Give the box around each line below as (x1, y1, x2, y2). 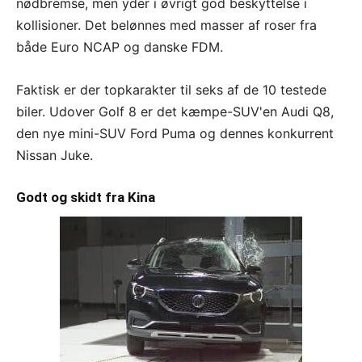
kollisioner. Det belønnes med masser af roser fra (16, 17, 317, 34)
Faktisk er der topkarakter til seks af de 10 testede (16, 82, 326, 99)
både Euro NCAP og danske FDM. (16, 39, 223, 56)
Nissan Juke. (16, 147, 93, 164)
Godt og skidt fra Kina (16, 189, 155, 206)
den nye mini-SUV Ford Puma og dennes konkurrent (16, 125, 334, 142)
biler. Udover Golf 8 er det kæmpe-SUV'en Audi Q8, (16, 103, 334, 120)
